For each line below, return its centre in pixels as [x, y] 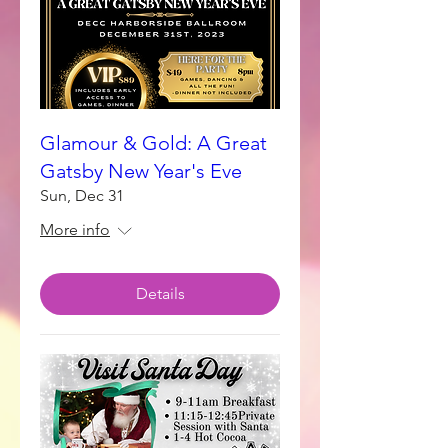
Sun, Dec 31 [82, 195]
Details [160, 293]
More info [75, 229]
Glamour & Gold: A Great [153, 143]
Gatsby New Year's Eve [141, 171]
